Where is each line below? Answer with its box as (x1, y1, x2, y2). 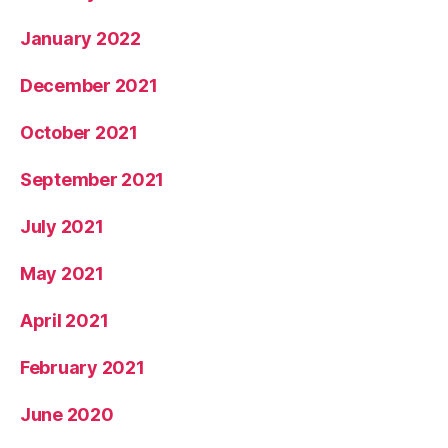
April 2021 (20, 309, 109, 331)
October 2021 (20, 121, 138, 143)
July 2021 (20, 215, 104, 237)
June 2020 (20, 403, 114, 425)
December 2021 (20, 74, 158, 96)
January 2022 (20, 27, 141, 49)
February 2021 (20, 356, 145, 378)
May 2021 (20, 262, 104, 284)
